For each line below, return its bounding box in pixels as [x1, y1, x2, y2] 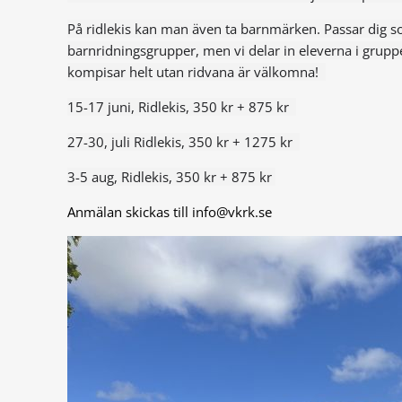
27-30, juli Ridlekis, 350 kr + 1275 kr [67, 133, 301, 152]
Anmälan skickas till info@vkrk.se [67, 203, 273, 222]
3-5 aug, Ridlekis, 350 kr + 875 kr [67, 168, 276, 187]
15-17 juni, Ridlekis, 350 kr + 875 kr [67, 98, 297, 117]
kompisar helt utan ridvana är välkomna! [67, 63, 327, 82]
